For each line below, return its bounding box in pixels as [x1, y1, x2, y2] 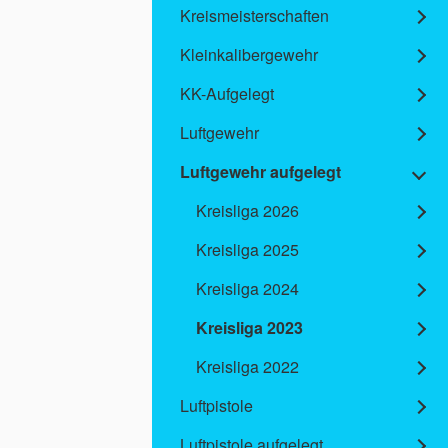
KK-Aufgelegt [180, 82, 274, 106]
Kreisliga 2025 [196, 238, 299, 262]
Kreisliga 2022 [196, 355, 299, 379]
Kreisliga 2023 [196, 316, 303, 340]
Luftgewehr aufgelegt [180, 160, 341, 184]
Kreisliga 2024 [196, 277, 299, 301]
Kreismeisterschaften [180, 4, 329, 28]
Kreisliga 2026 [196, 199, 299, 223]
